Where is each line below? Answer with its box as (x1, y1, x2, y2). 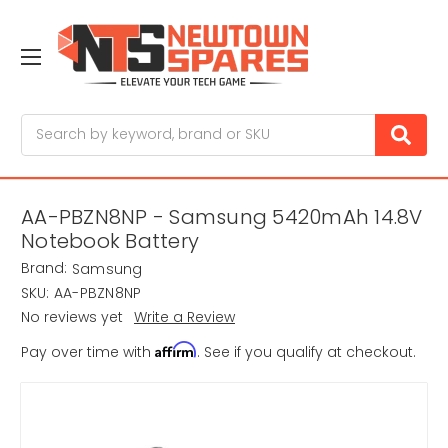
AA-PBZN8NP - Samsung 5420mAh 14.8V (21, 203, 423, 232)
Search (21, 113, 71, 134)
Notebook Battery (21, 227, 199, 256)
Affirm (155, 341, 197, 359)
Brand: (21, 258, 67, 279)
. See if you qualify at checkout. (197, 342, 416, 363)
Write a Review (133, 307, 235, 328)
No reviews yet (21, 307, 123, 328)
